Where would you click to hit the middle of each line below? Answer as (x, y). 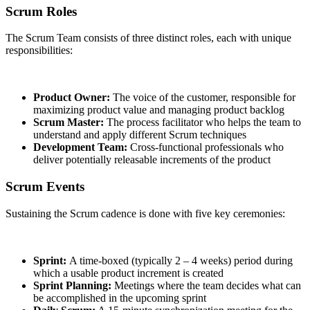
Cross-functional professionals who (207, 147)
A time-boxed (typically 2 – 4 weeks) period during (181, 260)
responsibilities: (39, 51)
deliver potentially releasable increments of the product (152, 160)
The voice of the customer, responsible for (203, 98)
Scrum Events (45, 187)
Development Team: (82, 147)
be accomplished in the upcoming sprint (120, 298)
